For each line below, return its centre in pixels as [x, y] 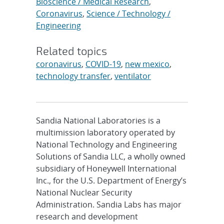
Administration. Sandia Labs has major [108, 204]
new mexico [147, 64]
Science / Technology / [128, 13]
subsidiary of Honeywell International [106, 168]
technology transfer [73, 76]
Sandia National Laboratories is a [98, 120]
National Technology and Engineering [106, 144]
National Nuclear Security [84, 192]
